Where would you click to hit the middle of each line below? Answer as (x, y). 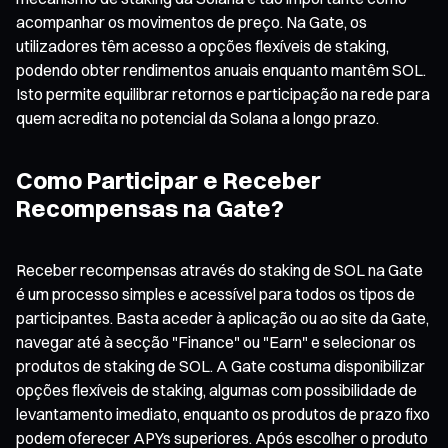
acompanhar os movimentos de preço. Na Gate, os (191, 21)
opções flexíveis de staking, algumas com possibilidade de (216, 389)
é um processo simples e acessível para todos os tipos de (215, 293)
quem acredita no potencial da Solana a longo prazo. (197, 117)
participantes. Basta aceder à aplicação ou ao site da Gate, (222, 317)
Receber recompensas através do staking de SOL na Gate (219, 269)
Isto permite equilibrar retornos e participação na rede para (223, 93)
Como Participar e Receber (168, 179)
